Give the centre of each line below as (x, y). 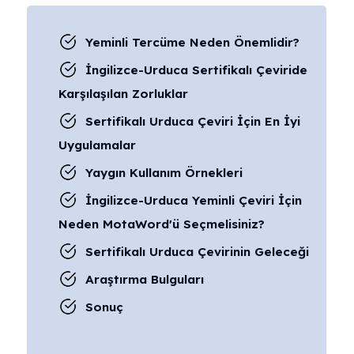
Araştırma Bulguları (145, 279)
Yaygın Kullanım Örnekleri (164, 173)
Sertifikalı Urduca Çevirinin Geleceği (197, 252)
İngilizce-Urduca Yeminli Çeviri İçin (194, 200)
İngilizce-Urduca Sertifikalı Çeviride (196, 70)
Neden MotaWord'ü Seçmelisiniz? (162, 224)
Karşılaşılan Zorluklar (123, 94)
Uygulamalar (97, 145)
